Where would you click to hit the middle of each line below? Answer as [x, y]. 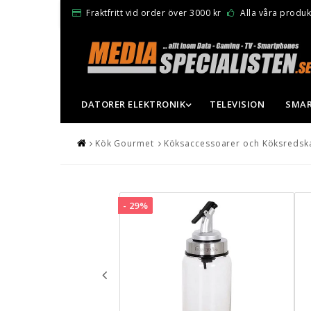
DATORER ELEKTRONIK [133, 104]
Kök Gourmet [124, 143]
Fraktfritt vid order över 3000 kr [154, 12]
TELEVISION [237, 104]
